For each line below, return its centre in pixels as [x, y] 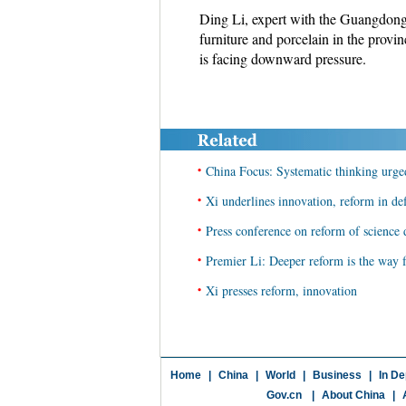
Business [337, 375]
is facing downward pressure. [282, 58]
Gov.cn [284, 395]
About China [353, 395]
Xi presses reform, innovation [281, 290]
